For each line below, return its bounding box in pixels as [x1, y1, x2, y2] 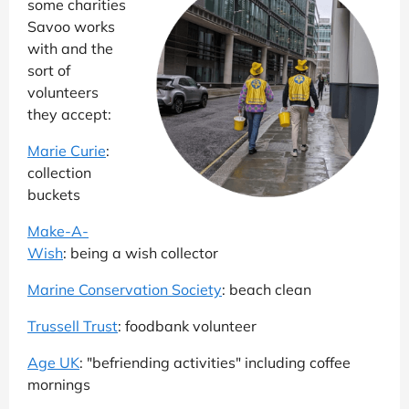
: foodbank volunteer [118, 316, 257, 335]
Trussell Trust [27, 316, 118, 335]
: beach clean [222, 279, 311, 299]
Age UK [27, 352, 79, 372]
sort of [27, 60, 70, 79]
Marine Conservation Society [27, 279, 222, 299]
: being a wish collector [63, 243, 218, 262]
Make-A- [27, 221, 89, 240]
